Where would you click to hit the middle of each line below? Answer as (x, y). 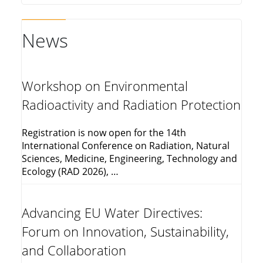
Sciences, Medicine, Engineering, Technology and (129, 159)
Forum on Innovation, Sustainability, (125, 232)
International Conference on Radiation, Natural (126, 146)
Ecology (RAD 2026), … (70, 172)
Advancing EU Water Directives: (112, 213)
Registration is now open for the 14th (104, 133)
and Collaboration (74, 251)
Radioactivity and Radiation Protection (131, 105)
